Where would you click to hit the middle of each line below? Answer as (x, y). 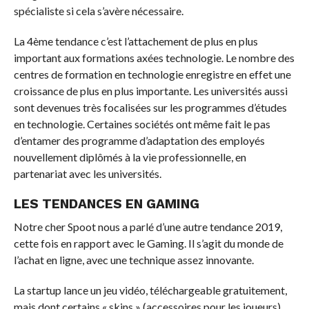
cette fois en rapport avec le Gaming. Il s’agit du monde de (148, 243)
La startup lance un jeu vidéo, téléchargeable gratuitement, (150, 290)
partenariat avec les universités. (87, 174)
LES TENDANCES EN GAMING (106, 204)
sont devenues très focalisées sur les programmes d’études (150, 108)
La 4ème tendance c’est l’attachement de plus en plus (136, 41)
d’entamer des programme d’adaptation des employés (139, 141)
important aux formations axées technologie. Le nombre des (154, 58)
